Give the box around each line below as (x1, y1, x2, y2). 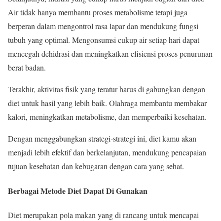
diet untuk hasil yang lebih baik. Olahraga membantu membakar (8, 98, 207, 109)
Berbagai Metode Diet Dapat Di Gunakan (8, 184, 147, 196)
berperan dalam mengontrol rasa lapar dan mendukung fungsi (8, 21, 198, 32)
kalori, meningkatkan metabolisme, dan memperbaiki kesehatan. (8, 111, 207, 122)
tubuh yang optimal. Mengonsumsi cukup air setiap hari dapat (8, 35, 199, 45)
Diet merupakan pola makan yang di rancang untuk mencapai (8, 209, 199, 220)
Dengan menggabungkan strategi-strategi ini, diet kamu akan (8, 133, 196, 144)
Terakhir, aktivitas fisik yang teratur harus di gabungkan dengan (8, 84, 205, 95)
